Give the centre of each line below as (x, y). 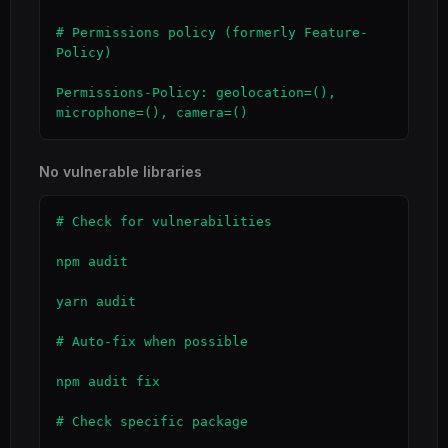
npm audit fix (108, 381)
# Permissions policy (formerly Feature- (212, 32)
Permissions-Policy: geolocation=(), (196, 92)
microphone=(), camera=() (152, 112)
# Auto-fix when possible (152, 341)
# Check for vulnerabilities (164, 221)
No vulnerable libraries (120, 171)
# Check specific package (152, 421)
